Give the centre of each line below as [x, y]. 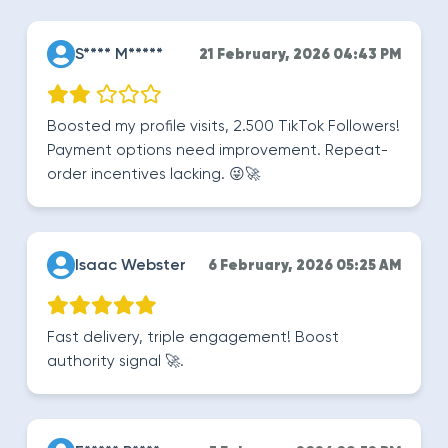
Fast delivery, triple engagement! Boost [193, 337]
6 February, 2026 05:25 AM [304, 266]
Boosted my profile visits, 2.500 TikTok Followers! [223, 126]
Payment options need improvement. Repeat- [217, 150]
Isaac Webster [130, 266]
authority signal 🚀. [115, 361]
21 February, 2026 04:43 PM [300, 55]
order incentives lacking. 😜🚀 [153, 174]
